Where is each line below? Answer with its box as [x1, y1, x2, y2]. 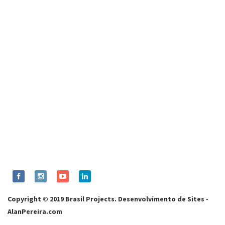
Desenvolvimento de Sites [118, 194, 204, 203]
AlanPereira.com [8, 206, 62, 216]
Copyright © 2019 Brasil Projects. [8, 194, 118, 203]
